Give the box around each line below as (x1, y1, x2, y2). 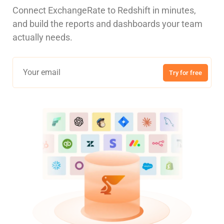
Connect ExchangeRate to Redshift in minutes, (12, 5, 196, 16)
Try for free (169, 68, 202, 76)
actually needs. (12, 32, 72, 43)
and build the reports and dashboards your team (12, 18, 202, 29)
